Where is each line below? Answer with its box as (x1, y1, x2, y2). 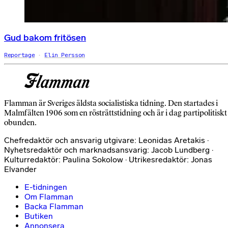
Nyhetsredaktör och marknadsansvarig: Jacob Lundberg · (4, 145, 213, 155)
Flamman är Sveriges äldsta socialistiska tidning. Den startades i (4, 98, 218, 108)
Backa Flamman (24, 201, 83, 211)
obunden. (4, 117, 37, 127)
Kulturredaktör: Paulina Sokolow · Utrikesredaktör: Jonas (4, 154, 212, 164)
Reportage (4, 51, 35, 59)
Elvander (4, 164, 37, 174)
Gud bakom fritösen (4, 32, 86, 43)
